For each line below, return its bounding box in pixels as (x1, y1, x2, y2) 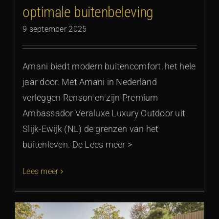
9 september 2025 (22, 24, 87, 34)
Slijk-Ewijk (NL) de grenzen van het (22, 124, 159, 134)
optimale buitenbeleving (22, 3, 153, 21)
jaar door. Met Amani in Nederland (22, 77, 157, 88)
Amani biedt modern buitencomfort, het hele (22, 61, 196, 72)
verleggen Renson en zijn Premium (22, 92, 158, 103)
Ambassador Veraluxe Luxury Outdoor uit (22, 108, 186, 119)
